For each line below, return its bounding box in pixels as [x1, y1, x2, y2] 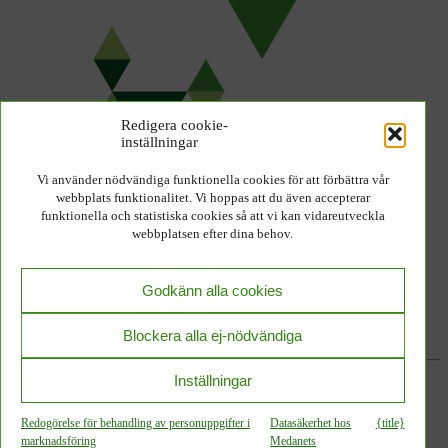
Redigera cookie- [121, 117, 228, 133]
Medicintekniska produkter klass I [48, 412, 261, 430]
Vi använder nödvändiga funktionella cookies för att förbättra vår [36, 173, 389, 187]
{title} [375, 416, 405, 430]
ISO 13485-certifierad [48, 394, 186, 412]
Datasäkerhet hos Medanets [48, 376, 221, 394]
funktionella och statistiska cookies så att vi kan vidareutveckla [40, 209, 385, 223]
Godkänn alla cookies [142, 281, 284, 299]
